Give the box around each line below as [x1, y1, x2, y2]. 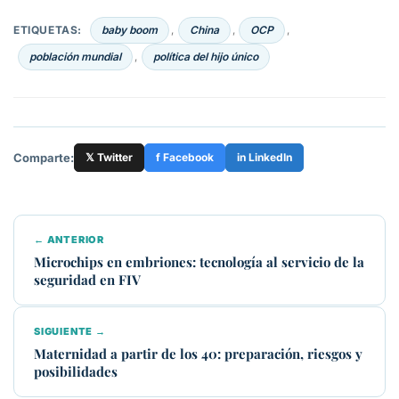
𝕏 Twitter [85, 151, 133, 164]
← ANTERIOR [34, 233, 104, 246]
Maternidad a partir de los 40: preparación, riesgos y [34, 345, 362, 362]
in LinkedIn [237, 151, 292, 164]
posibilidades [34, 362, 118, 380]
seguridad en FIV [34, 271, 141, 289]
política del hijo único [152, 50, 258, 63]
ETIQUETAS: [13, 23, 82, 37]
